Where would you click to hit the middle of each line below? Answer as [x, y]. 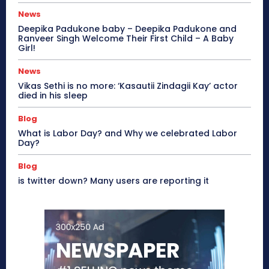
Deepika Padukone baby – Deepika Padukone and [127, 29]
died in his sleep [53, 95]
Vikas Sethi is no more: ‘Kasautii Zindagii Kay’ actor [128, 86]
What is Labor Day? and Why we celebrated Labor [128, 133]
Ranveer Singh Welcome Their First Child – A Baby [126, 38]
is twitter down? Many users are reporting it [113, 181]
